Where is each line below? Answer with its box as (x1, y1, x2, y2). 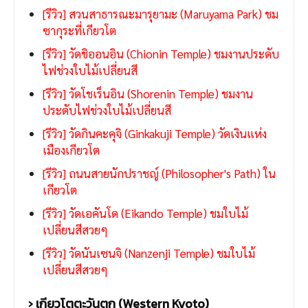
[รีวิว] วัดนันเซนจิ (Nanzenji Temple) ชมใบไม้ (43, 245, 255, 261)
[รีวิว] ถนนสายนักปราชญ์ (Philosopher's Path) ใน (43, 166, 276, 181)
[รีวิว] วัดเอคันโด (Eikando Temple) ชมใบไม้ (43, 206, 248, 221)
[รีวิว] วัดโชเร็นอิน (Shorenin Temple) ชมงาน (43, 86, 253, 102)
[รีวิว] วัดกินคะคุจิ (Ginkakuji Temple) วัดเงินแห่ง (43, 126, 267, 142)
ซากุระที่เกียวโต (43, 23, 116, 38)
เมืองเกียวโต (43, 142, 100, 158)
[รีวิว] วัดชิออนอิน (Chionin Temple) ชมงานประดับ (43, 46, 279, 62)
